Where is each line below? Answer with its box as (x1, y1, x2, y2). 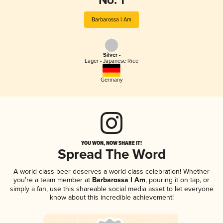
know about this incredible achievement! (49, 193, 174, 202)
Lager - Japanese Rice (85, 58, 138, 65)
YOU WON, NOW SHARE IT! (81, 138, 142, 147)
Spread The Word (57, 146, 166, 164)
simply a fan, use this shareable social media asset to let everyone (9, 184, 214, 193)
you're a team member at (13, 175, 90, 184)
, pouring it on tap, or (145, 175, 210, 184)
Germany (101, 76, 122, 83)
